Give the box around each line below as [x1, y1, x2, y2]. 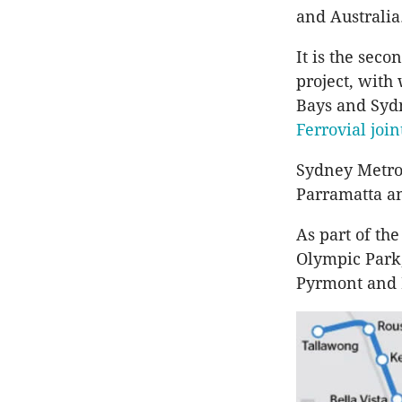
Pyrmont [296, 274, 363, 293]
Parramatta [296, 185, 382, 205]
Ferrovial [296, 120, 366, 140]
